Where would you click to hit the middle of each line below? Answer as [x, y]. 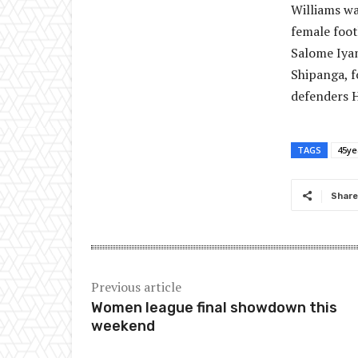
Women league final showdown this [214, 308]
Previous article [136, 287]
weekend [123, 326]
